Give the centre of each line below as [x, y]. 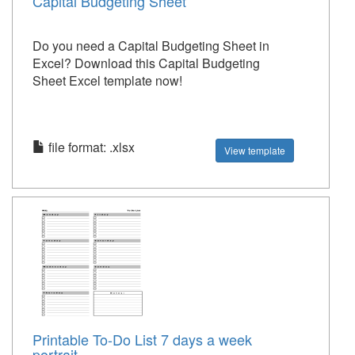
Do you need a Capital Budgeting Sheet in [151, 46]
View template [255, 151]
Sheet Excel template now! [107, 81]
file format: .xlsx [90, 147]
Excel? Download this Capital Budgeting [146, 63]
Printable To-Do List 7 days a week [142, 340]
